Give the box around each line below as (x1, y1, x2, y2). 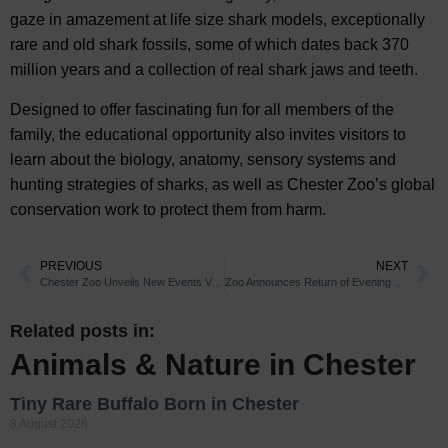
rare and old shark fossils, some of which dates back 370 (10, 36, 409, 54)
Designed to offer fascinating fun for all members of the (10, 101, 394, 119)
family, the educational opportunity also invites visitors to (10, 126, 406, 144)
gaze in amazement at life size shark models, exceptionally (10, 11, 425, 29)
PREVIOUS (40, 259, 102, 274)
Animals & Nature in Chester (10, 348, 416, 382)
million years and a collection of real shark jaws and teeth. (10, 61, 418, 79)
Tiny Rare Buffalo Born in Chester (10, 394, 299, 415)
